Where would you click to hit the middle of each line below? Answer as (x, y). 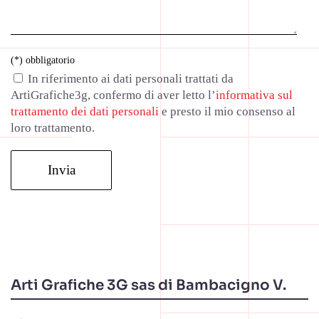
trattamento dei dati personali (85, 111)
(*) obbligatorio (43, 60)
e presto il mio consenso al (227, 111)
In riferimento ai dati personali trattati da (131, 78)
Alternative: (40, 213)
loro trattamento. (53, 127)
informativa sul (254, 95)
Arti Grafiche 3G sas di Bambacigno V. (148, 285)
